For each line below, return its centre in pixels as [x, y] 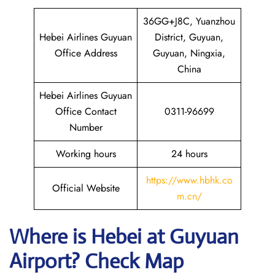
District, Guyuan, [189, 37]
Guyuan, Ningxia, [189, 53]
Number [86, 127]
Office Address [86, 53]
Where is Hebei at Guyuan [124, 237]
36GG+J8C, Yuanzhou [189, 21]
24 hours [189, 154]
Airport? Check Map [96, 261]
